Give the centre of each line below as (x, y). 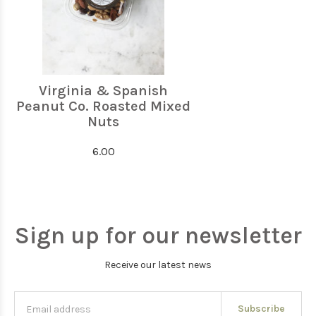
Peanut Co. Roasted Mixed (104, 106)
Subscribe (261, 309)
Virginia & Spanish (104, 91)
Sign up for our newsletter (158, 236)
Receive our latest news (158, 265)
